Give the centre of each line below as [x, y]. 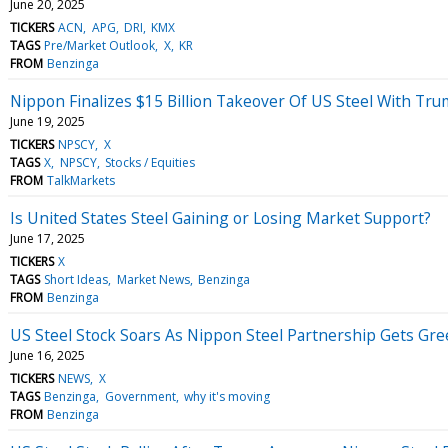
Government [140, 396]
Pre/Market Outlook [100, 45]
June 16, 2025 [47, 355]
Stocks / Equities [149, 162]
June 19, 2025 [47, 121]
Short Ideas [76, 279]
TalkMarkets [81, 180]
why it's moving [226, 396]
